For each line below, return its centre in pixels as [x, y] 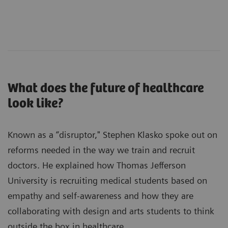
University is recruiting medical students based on [107, 180]
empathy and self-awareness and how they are [101, 195]
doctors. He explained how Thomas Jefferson [97, 165]
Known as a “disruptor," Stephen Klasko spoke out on [112, 134]
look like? [36, 103]
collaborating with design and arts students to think [111, 211]
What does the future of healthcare [106, 88]
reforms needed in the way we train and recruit [101, 150]
